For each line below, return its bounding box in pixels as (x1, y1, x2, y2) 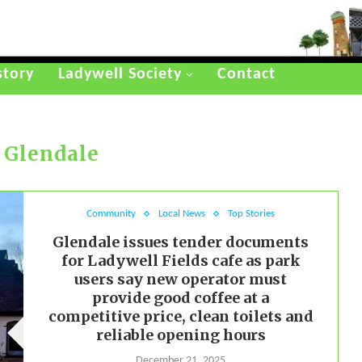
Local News (158, 208, 206, 220)
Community (86, 208, 137, 220)
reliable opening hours (95, 326, 266, 345)
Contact (217, 66, 276, 83)
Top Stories (228, 208, 276, 220)
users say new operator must (74, 270, 288, 289)
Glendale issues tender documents (53, 233, 309, 252)
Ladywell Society (58, 66, 182, 83)
